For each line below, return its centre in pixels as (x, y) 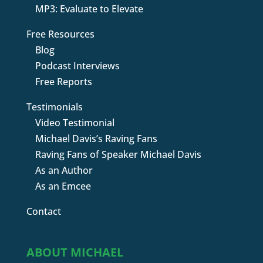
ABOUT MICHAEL (75, 252)
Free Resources (60, 34)
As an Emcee (63, 186)
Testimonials (54, 107)
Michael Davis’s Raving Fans (96, 139)
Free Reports (63, 82)
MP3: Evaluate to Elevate (89, 9)
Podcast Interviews (77, 66)
